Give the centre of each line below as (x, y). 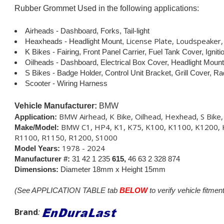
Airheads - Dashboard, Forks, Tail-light (87, 31)
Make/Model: (37, 127)
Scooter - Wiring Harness (66, 83)
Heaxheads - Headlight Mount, (75, 41)
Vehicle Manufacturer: (57, 106)
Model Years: (37, 148)
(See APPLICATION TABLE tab (67, 190)
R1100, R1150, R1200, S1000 (66, 137)
